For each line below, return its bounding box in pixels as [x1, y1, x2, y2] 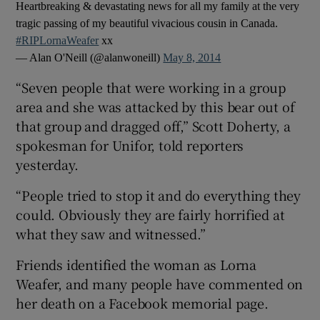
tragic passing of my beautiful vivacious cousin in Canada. [16, 16, 279, 29]
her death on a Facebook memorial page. [16, 293, 269, 312]
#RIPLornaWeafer [16, 34, 99, 46]
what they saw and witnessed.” [16, 224, 206, 243]
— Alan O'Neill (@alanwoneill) [16, 51, 164, 64]
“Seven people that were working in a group [16, 77, 286, 96]
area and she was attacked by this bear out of [16, 96, 295, 116]
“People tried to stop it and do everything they [16, 185, 301, 204]
